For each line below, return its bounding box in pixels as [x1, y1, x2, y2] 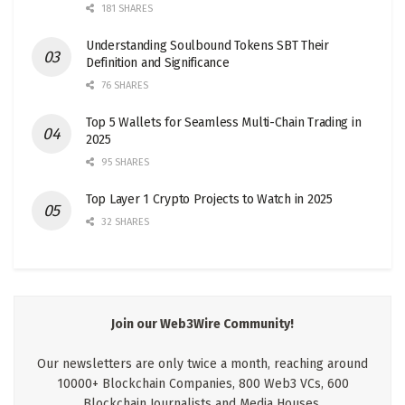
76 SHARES [99, 80, 148, 92]
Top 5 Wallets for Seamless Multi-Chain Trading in [86, 115, 362, 131]
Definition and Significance [86, 55, 230, 71]
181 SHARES [99, 3, 153, 15]
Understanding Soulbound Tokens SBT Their [86, 38, 329, 54]
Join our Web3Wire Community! [111, 316, 294, 333]
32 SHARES [99, 216, 149, 229]
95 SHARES [99, 156, 149, 169]
